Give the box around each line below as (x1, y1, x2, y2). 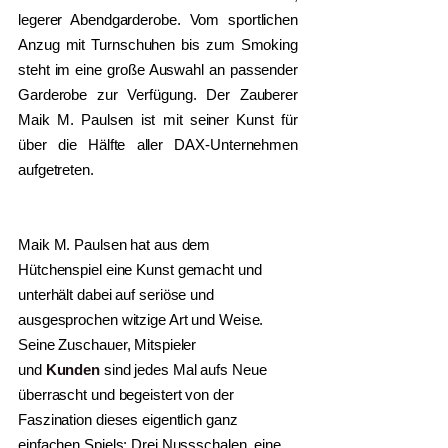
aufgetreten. (18, 160, 94, 178)
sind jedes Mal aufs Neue (100, 360, 267, 378)
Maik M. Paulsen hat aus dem (18, 235, 211, 253)
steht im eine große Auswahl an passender (18, 60, 298, 78)
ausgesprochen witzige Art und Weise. (18, 310, 264, 328)
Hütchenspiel (18, 260, 102, 278)
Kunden (45, 360, 101, 378)
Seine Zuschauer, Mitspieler (18, 335, 197, 353)
